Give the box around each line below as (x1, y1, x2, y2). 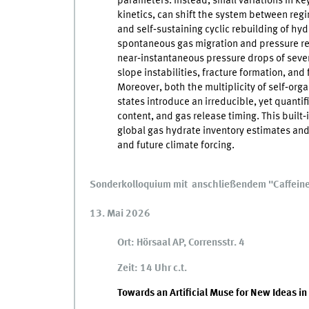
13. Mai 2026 (89, 208, 152, 220)
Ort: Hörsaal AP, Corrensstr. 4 (117, 237, 245, 249)
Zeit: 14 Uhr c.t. (117, 262, 187, 274)
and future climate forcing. (117, 139, 235, 151)
